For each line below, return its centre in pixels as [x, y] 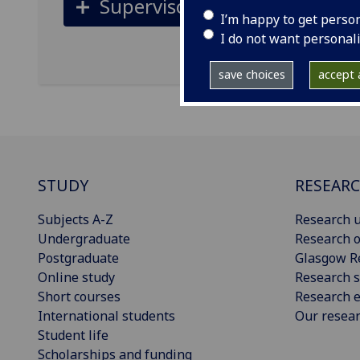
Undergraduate [84, 239]
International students [106, 316]
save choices [252, 75]
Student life [73, 335]
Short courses [79, 297]
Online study [76, 277]
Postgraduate [78, 258]
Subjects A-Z [76, 219]
